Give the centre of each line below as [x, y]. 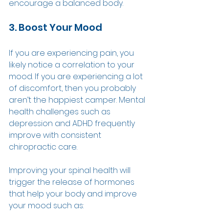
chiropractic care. [44, 147]
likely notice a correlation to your [73, 65]
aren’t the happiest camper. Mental [78, 100]
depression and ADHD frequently [73, 124]
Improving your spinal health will [71, 171]
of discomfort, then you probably [73, 88]
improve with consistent [56, 135]
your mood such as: [47, 206]
